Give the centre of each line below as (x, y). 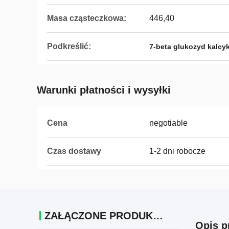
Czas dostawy (74, 151)
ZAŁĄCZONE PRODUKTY (158, 216)
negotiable (168, 123)
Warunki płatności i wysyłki (104, 90)
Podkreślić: (69, 46)
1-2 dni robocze (177, 151)
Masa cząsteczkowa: (87, 18)
